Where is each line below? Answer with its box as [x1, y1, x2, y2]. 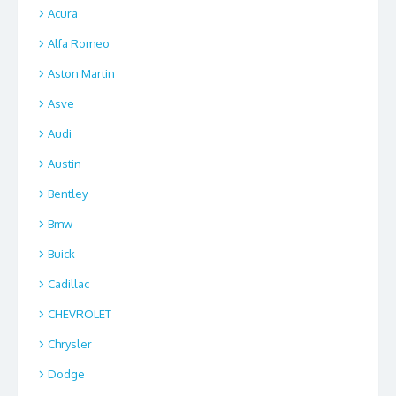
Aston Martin [48, 66, 115, 81]
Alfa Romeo [48, 36, 110, 51]
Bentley [48, 187, 88, 202]
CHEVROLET [48, 307, 111, 322]
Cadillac [48, 277, 89, 292]
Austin [48, 156, 81, 171]
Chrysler [48, 337, 92, 352]
